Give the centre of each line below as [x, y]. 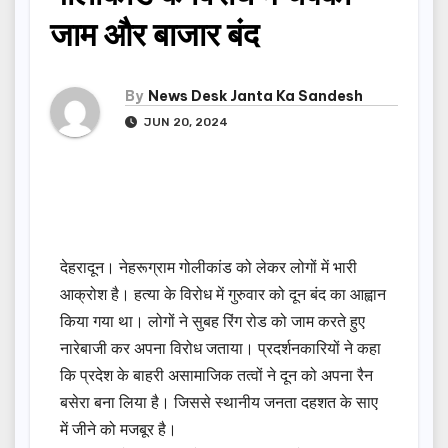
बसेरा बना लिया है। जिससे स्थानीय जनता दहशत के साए [219, 402]
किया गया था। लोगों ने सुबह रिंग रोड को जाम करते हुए [212, 321]
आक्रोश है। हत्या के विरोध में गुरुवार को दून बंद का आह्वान [223, 294]
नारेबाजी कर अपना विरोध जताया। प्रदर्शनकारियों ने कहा [220, 348]
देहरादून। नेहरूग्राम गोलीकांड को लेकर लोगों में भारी [208, 267]
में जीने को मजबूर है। [122, 429]
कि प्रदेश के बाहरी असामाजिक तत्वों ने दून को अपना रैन [216, 375]
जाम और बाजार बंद [154, 34]
